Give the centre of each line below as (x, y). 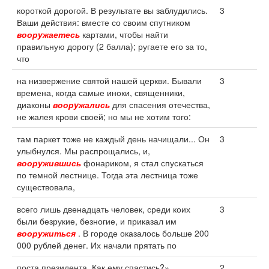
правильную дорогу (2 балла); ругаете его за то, (112, 46)
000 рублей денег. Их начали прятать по (97, 245)
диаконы (35, 104)
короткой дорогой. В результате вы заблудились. (112, 10)
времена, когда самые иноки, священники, (101, 92)
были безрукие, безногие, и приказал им (97, 221)
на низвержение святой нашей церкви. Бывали (109, 80)
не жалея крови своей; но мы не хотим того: (104, 116)
